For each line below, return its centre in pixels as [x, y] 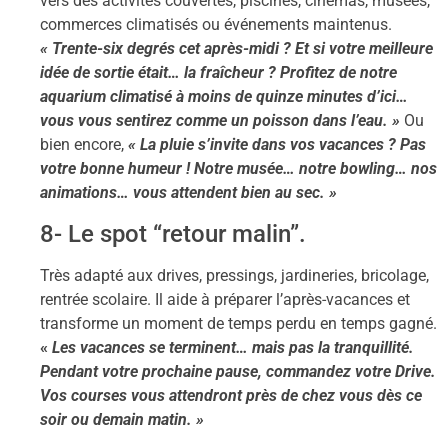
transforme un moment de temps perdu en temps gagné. [238, 323]
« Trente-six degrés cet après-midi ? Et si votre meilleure [236, 49]
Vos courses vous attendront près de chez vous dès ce [231, 395]
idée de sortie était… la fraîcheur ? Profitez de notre [218, 73]
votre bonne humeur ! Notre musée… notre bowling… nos [238, 169]
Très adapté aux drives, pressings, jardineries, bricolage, [234, 275]
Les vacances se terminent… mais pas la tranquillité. [233, 347]
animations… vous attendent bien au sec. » [188, 193]
